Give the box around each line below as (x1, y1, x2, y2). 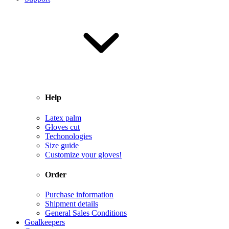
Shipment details (45, 199, 98, 209)
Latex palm (45, 113, 81, 122)
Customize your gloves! (45, 150, 122, 159)
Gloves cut (45, 122, 80, 131)
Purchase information (45, 190, 113, 199)
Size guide (45, 141, 79, 150)
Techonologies (45, 131, 92, 141)
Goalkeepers (25, 218, 65, 227)
